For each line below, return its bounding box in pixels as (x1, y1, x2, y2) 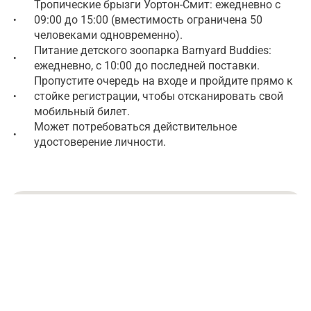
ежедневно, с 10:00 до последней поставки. (34, 59, 260, 73)
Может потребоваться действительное (34, 120, 237, 134)
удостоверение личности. (34, 135, 166, 149)
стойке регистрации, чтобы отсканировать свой (34, 90, 283, 103)
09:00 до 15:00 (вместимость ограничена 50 (34, 13, 262, 27)
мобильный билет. (34, 105, 130, 119)
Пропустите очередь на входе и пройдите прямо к (34, 74, 293, 88)
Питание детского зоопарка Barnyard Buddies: (34, 44, 271, 58)
